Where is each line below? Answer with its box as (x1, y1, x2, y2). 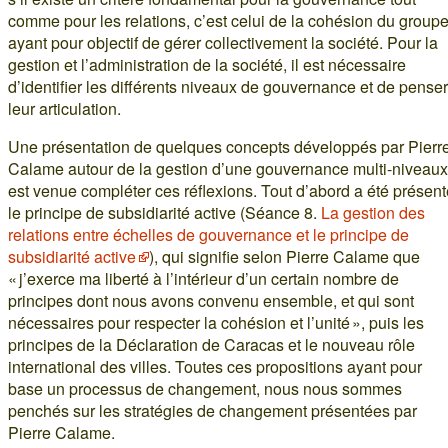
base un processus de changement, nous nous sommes (8, 377, 402, 401)
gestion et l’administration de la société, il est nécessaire (8, 53, 406, 77)
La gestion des (321, 201, 425, 225)
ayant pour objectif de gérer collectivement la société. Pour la (8, 31, 438, 55)
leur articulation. (8, 97, 121, 121)
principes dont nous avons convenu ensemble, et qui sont (8, 289, 414, 313)
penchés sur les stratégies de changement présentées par (8, 399, 417, 423)
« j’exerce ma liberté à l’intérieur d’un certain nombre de (8, 267, 399, 291)
